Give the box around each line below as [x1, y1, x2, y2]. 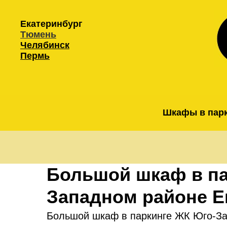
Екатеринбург [20, 19, 83, 29]
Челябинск [20, 40, 69, 50]
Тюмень [20, 29, 56, 40]
